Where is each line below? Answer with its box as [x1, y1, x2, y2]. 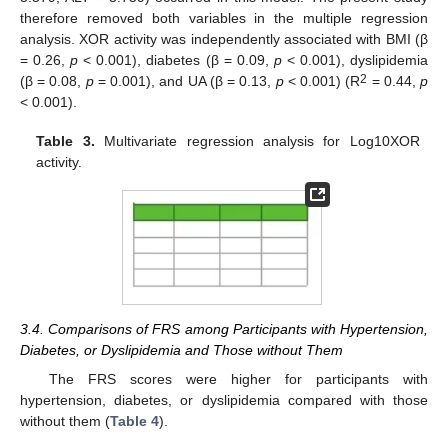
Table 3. [36, 132, 95, 149]
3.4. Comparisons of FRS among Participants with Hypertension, [20, 321, 428, 338]
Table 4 [110, 412, 159, 429]
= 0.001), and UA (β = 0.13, [93, 73, 276, 90]
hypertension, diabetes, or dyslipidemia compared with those [20, 391, 428, 408]
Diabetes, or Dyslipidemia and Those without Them [20, 342, 343, 359]
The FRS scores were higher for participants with [48, 370, 428, 387]
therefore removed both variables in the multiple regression [20, 10, 428, 27]
